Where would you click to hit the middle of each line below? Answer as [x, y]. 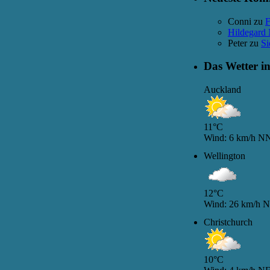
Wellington [224, 155]
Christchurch [228, 222]
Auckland [222, 90]
